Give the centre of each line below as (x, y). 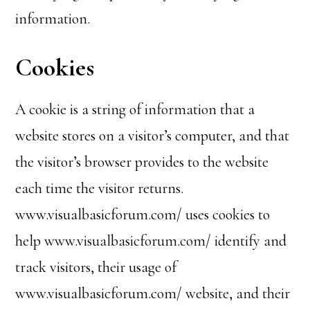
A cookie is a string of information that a (135, 109)
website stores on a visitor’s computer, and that (153, 136)
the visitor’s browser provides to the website (142, 162)
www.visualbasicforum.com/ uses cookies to (143, 215)
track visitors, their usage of (96, 267)
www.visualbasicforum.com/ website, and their (153, 293)
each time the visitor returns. (100, 188)
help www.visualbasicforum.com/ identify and (151, 241)
